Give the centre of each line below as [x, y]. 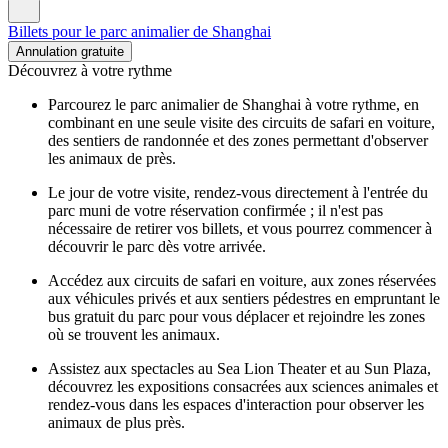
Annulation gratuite [70, 51]
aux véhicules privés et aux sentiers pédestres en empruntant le [244, 298]
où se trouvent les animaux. [134, 334]
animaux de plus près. [116, 422]
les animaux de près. [112, 158]
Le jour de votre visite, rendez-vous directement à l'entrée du [238, 192]
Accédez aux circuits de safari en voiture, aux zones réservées [242, 280]
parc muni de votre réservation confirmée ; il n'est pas [215, 210]
